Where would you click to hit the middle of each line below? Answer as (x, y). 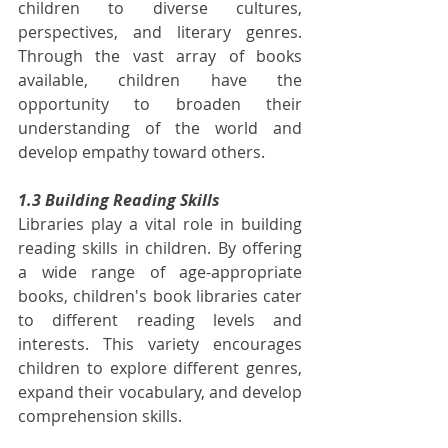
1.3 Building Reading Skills (119, 200)
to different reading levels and (160, 320)
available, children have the (160, 80)
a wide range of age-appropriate (160, 272)
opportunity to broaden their (160, 104)
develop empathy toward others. (141, 152)
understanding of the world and (160, 128)
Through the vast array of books (160, 56)
